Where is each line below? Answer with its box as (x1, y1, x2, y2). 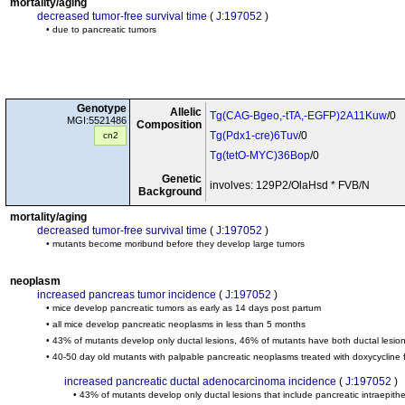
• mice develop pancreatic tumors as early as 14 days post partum (46, 303, 321, 313)
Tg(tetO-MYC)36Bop (210, 149, 310, 162)
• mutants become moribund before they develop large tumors (46, 239, 305, 249)
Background (138, 185, 202, 198)
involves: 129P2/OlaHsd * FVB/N (210, 179, 370, 192)
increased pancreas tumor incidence (37, 288, 216, 301)
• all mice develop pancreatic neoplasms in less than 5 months (46, 319, 306, 329)
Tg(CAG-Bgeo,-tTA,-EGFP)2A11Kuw (210, 109, 387, 122)
